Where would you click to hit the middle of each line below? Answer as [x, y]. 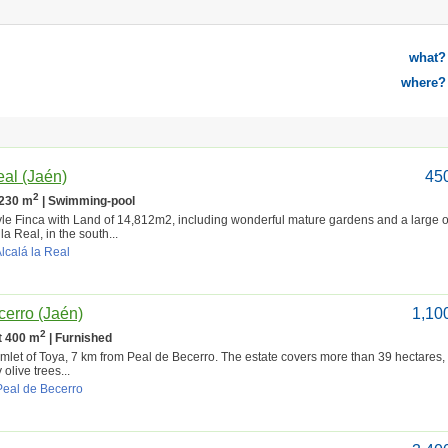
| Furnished [79, 338]
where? [423, 82]
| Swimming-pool [87, 201]
